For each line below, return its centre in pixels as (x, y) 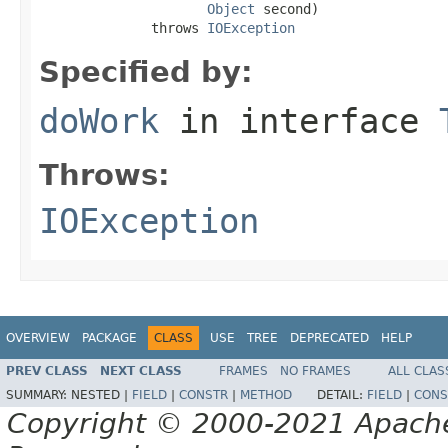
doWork (99, 120)
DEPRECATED (329, 337)
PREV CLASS (47, 371)
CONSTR (203, 395)
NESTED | (101, 395)
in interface (299, 120)
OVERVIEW (38, 337)
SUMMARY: (38, 395)
